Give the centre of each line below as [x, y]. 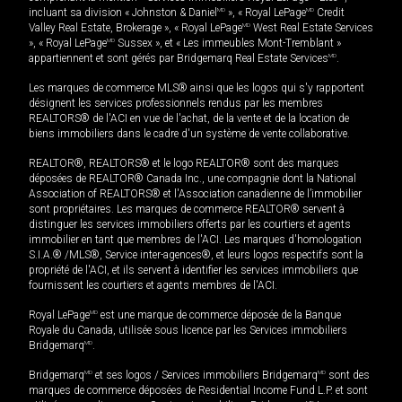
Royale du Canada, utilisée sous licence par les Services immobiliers [188, 331]
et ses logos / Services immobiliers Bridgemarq [205, 376]
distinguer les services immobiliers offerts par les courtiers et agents [190, 225]
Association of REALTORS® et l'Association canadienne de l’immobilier [195, 194]
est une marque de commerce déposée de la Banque [219, 315]
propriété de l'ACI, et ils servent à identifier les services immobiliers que [193, 271]
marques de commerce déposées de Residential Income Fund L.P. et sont [198, 391]
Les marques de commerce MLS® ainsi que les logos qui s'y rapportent [197, 88]
